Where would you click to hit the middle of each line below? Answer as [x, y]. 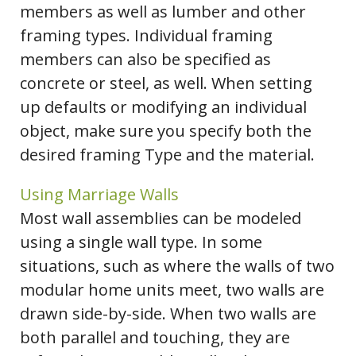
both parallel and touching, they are [155, 338]
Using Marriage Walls [99, 195]
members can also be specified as [145, 60]
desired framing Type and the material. [167, 155]
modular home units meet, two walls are [172, 290]
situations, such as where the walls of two [177, 266]
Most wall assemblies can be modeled [161, 219]
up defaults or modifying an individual [163, 107]
